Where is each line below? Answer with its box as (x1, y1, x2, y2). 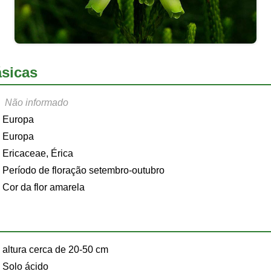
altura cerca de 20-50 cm (2, 244, 108, 255)
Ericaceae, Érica (2, 148, 73, 158)
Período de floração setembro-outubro (2, 165, 165, 175)
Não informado (5, 97, 68, 108)
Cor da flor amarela (2, 181, 85, 192)
